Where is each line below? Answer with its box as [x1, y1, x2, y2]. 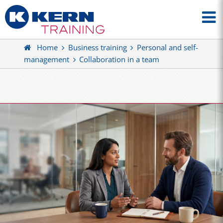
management [24, 54, 69, 65]
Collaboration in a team [79, 54, 160, 65]
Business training [68, 42, 127, 53]
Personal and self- [136, 42, 198, 53]
